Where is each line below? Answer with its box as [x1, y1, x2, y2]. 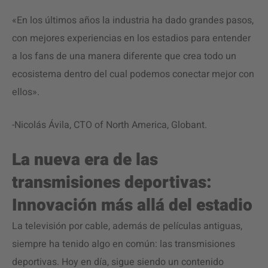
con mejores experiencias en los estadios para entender [12, 31, 251, 45]
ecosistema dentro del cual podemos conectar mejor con [12, 67, 254, 81]
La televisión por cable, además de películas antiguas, [12, 219, 242, 233]
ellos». [12, 85, 39, 99]
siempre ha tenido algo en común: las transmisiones [12, 237, 235, 251]
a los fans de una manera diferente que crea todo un [12, 49, 236, 63]
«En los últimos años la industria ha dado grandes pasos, [12, 13, 254, 28]
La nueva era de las [12, 148, 158, 172]
